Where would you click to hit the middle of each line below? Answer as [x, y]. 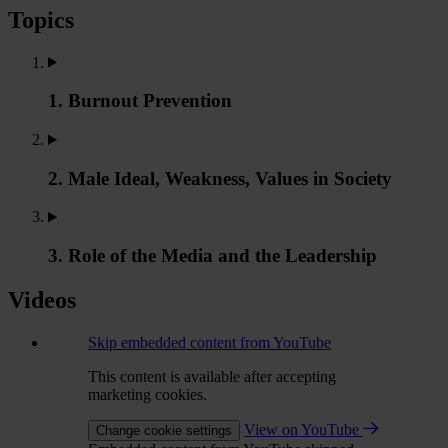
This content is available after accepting [212, 376]
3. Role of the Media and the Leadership [212, 256]
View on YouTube [303, 429]
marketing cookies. [147, 394]
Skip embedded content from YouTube [209, 342]
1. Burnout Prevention [140, 101]
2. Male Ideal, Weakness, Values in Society [220, 178]
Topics [41, 19]
